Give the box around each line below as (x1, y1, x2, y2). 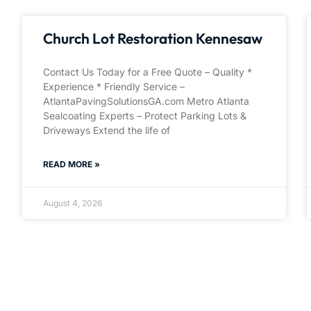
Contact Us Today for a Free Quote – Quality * (43, 66, 252, 78)
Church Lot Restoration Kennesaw (43, 29, 262, 48)
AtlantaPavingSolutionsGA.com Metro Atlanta (43, 95, 249, 108)
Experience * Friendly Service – (43, 81, 185, 93)
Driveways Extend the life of (43, 124, 170, 137)
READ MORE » (43, 159, 100, 170)
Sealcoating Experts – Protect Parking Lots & (43, 110, 246, 122)
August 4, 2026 (43, 198, 102, 209)
